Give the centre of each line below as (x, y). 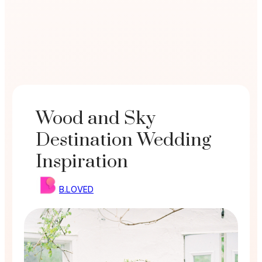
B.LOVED (76, 189)
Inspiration (82, 162)
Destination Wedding (123, 141)
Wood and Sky (95, 119)
